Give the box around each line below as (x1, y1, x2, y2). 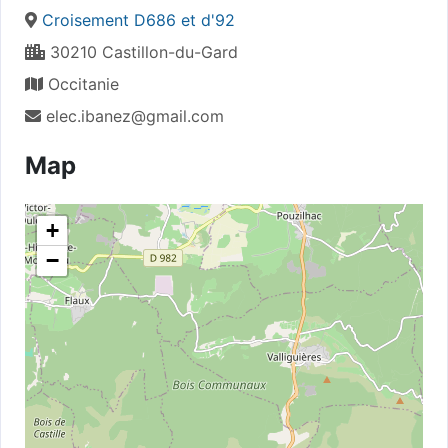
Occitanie (43, 73, 119, 94)
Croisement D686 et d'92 (42, 9, 235, 30)
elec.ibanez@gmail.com (46, 105, 224, 126)
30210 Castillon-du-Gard (45, 41, 238, 62)
